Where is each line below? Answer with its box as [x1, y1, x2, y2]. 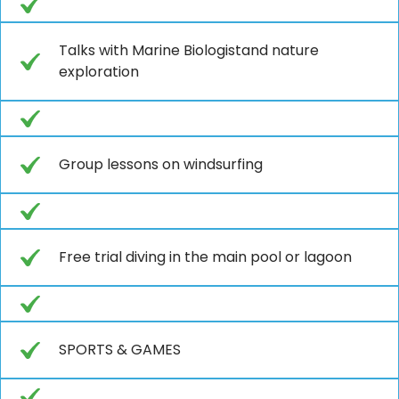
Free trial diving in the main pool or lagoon [59, 246, 352, 267]
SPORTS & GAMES [59, 338, 181, 360]
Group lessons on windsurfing [59, 153, 263, 175]
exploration [59, 61, 139, 82]
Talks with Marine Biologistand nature [59, 39, 319, 61]
